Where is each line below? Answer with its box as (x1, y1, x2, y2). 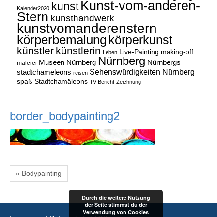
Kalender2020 (17, 5, 49, 12)
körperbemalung (17, 33, 107, 47)
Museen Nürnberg (39, 58, 96, 67)
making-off (161, 48, 193, 56)
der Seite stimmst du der (84, 201, 147, 208)
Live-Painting (119, 48, 159, 56)
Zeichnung (116, 79, 141, 85)
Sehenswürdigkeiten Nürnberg (90, 67, 195, 77)
